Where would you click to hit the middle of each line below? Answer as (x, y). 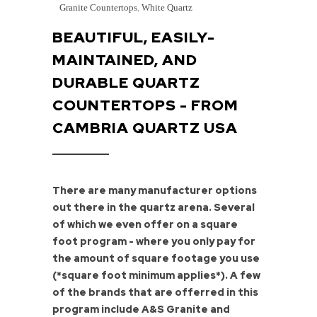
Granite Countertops (98, 8)
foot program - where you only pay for (154, 242)
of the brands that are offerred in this (155, 293)
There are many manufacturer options (155, 191)
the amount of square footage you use (156, 259)
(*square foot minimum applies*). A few (156, 276)
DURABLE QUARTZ (126, 83)
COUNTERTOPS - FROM (145, 105)
